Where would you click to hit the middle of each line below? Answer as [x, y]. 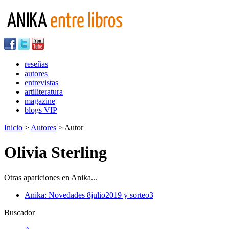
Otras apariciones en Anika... [51, 177]
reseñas [36, 64]
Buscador [19, 212]
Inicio [13, 128]
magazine [40, 101]
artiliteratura [44, 92]
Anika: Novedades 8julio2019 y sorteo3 [89, 195]
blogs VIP [41, 110]
